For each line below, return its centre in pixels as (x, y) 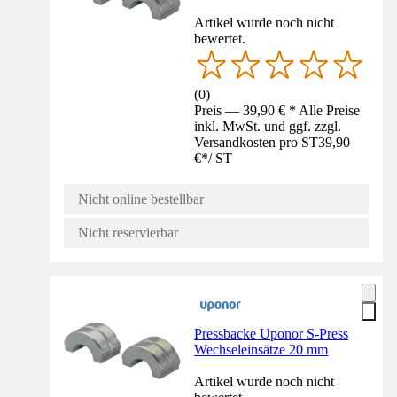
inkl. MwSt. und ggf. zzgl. (268, 127)
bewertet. (220, 39)
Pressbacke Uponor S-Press (272, 334)
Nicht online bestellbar (141, 199)
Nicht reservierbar (128, 233)
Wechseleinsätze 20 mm (261, 350)
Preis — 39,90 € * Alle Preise (277, 111)
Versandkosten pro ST (257, 143)
